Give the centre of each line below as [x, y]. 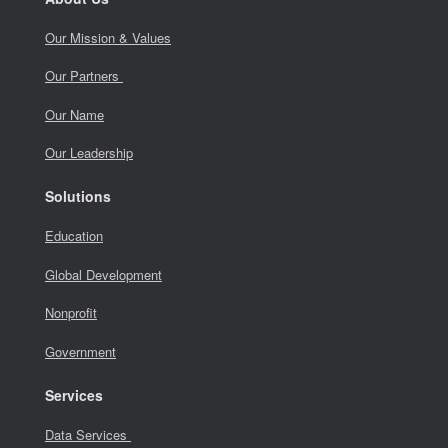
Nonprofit [71, 313]
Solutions [78, 196]
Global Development [103, 274]
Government [80, 351]
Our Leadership [89, 153]
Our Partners [84, 76]
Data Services [88, 434]
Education [74, 236]
